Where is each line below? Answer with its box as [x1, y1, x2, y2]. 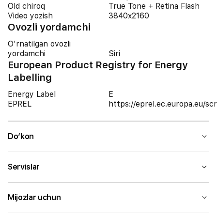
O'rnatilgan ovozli [8, 39, 71, 48]
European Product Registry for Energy [8, 59, 188, 71]
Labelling [8, 72, 52, 83]
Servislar [8, 162, 40, 171]
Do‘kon [8, 132, 34, 141]
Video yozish [8, 11, 53, 20]
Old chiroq [8, 1, 45, 11]
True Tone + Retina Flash [108, 1, 200, 11]
